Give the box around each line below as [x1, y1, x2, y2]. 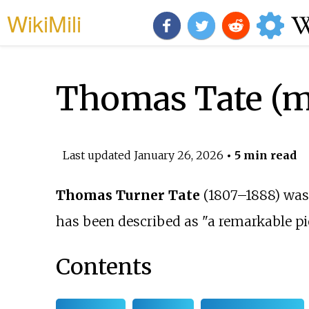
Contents [55, 252, 152, 281]
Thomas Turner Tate [55, 187, 200, 204]
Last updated [62, 148, 134, 162]
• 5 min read [223, 148, 297, 162]
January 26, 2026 [133, 148, 223, 162]
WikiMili [7, 7, 81, 39]
